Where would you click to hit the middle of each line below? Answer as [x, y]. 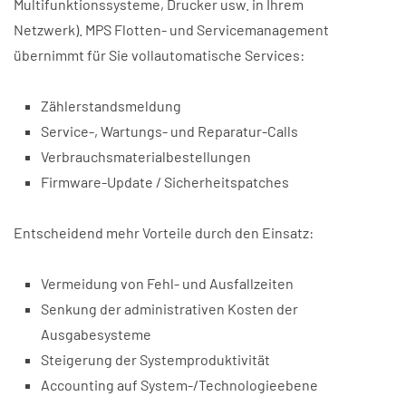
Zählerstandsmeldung [111, 106]
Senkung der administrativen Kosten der [169, 309]
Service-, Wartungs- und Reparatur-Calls [169, 131]
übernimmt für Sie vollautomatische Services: [159, 55]
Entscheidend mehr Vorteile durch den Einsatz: [164, 232]
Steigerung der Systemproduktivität [155, 359]
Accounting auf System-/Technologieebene [179, 385]
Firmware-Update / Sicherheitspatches [165, 182]
